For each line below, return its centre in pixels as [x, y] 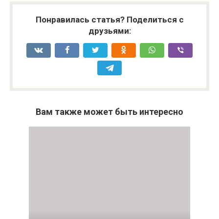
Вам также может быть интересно [109, 112]
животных [100, 9]
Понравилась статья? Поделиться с [109, 20]
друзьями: [109, 31]
